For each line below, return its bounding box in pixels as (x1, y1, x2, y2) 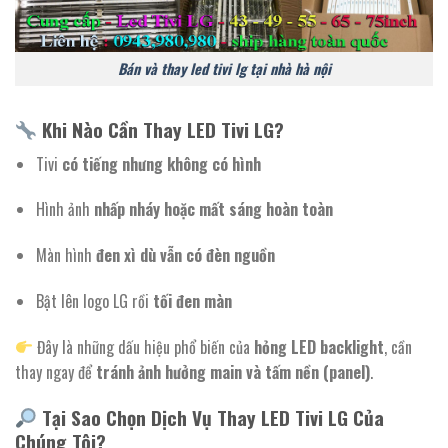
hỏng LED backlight (254, 334, 385, 359)
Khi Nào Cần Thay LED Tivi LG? (36, 115, 284, 145)
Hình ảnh (35, 197, 94, 222)
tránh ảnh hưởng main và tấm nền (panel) (96, 359, 370, 384)
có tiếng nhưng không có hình (61, 151, 261, 176)
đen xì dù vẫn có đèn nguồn (95, 243, 275, 268)
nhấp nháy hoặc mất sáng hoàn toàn (93, 197, 333, 222)
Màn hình (35, 243, 96, 268)
